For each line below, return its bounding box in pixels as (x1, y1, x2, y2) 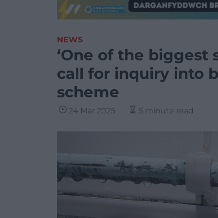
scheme (57, 83, 119, 101)
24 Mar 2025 (69, 106, 115, 115)
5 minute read (139, 106, 194, 115)
